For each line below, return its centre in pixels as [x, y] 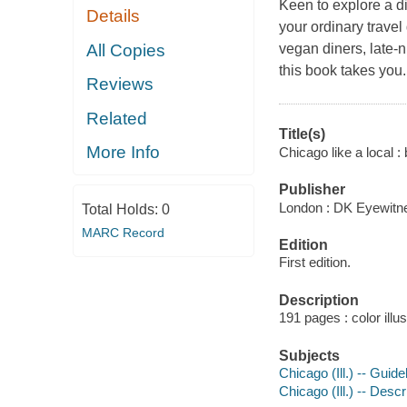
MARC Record [123, 232]
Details [114, 16]
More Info [124, 153]
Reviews [120, 84]
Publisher [312, 190]
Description [318, 300]
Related [117, 118]
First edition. [314, 263]
